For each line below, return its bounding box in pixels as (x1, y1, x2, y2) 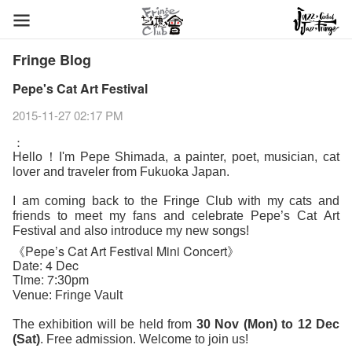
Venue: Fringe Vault (13, 288, 126, 302)
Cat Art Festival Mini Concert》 (64, 242, 240, 260)
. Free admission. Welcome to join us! (40, 332, 248, 346)
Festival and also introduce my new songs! (13, 224, 249, 237)
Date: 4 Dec (13, 256, 79, 274)
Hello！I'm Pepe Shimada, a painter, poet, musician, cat (13, 150, 339, 163)
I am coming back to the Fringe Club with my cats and (13, 194, 339, 207)
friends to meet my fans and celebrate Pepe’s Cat (13, 209, 324, 222)
